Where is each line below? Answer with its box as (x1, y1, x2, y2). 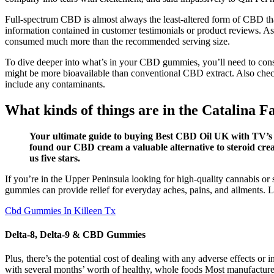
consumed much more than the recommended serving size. (5, 35, 230, 46)
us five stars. (29, 152, 80, 163)
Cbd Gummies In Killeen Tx (5, 205, 116, 216)
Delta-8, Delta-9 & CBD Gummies (5, 229, 146, 240)
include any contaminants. (5, 78, 105, 89)
